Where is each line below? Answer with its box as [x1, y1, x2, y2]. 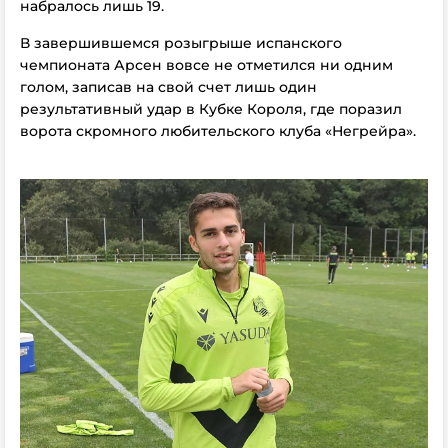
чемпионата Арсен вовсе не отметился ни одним [20, 55, 393, 74]
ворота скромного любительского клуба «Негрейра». [20, 121, 416, 140]
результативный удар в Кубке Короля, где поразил [20, 99, 402, 118]
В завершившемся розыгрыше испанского [20, 33, 342, 52]
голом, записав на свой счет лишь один [20, 77, 317, 96]
